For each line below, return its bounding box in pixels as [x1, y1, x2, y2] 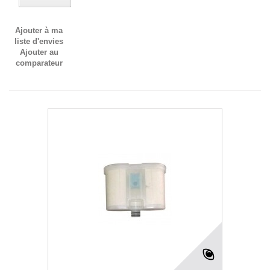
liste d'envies [14, 36, 64, 46]
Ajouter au [19, 47, 58, 57]
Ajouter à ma [15, 25, 63, 35]
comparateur [15, 58, 63, 67]
